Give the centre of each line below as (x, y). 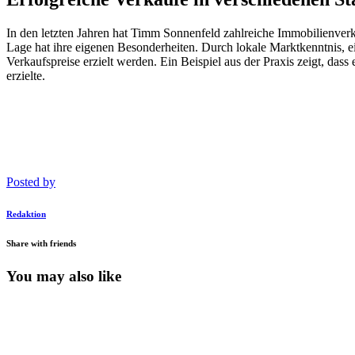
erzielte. (26, 75)
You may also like (64, 276)
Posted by (31, 181)
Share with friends (41, 243)
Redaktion (26, 214)
